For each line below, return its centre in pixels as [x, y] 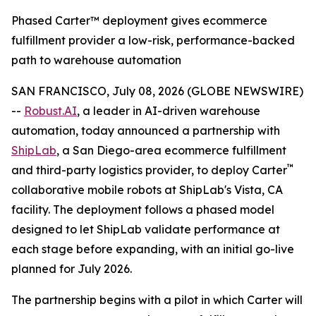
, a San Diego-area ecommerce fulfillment [171, 150]
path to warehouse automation [96, 60]
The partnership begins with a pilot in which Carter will [157, 300]
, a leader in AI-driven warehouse [169, 111]
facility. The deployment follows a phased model [143, 209]
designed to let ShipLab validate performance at [146, 229]
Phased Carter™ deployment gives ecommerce [139, 20]
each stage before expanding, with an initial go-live [153, 249]
